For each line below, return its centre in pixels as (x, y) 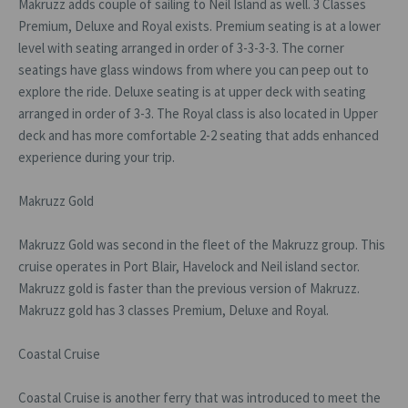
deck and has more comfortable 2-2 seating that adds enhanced (199, 135)
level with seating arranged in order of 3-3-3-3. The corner (181, 48)
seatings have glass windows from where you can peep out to (194, 70)
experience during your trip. (97, 157)
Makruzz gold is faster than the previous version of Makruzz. (189, 288)
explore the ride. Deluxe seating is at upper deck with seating (192, 92)
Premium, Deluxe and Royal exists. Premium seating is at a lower (199, 26)
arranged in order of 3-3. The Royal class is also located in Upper (198, 113)
